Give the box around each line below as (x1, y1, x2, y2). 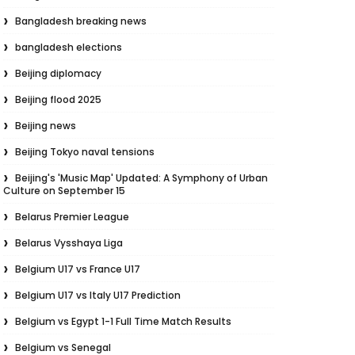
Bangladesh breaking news (15, 14, 147, 28)
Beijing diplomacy (15, 67, 101, 80)
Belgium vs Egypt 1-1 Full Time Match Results (15, 315, 231, 328)
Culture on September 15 (3, 184, 125, 197)
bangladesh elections (15, 40, 122, 54)
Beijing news (15, 119, 76, 132)
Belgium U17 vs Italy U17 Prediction (15, 288, 181, 302)
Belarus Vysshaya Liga (15, 236, 123, 250)
